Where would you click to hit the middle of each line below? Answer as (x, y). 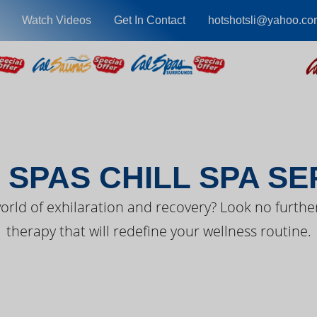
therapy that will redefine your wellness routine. (158, 231)
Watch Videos (56, 20)
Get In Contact (149, 20)
